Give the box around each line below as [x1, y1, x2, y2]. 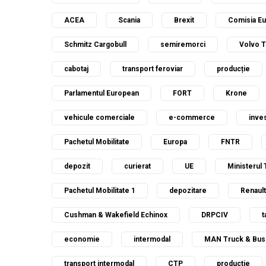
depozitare [169, 186, 207, 195]
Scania [118, 16, 140, 24]
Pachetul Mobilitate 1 [64, 186, 135, 195]
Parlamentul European [64, 89, 139, 97]
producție [217, 65, 250, 73]
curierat [124, 162, 151, 170]
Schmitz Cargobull [64, 40, 126, 49]
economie [64, 235, 100, 243]
